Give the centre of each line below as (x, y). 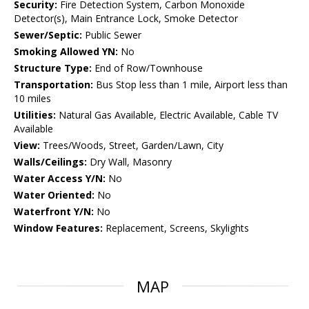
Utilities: (35, 115)
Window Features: (58, 228)
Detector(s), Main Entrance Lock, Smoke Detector (126, 19)
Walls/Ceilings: (50, 162)
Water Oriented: (54, 195)
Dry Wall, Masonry (129, 162)
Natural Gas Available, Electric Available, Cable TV (167, 115)
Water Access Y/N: (60, 179)
